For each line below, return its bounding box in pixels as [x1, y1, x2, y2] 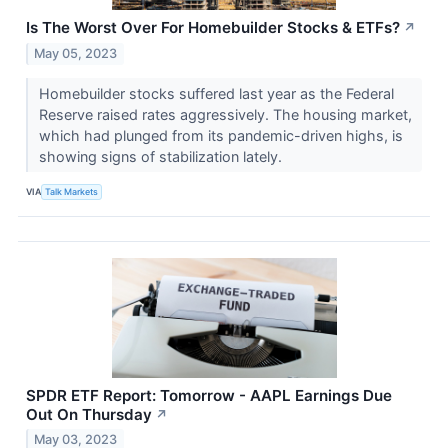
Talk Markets [45, 186, 99, 198]
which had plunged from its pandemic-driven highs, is [38, 126, 403, 144]
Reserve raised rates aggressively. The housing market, [38, 105, 412, 123]
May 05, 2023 [34, 45, 118, 61]
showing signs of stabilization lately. [38, 147, 286, 165]
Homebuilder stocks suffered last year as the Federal [38, 84, 394, 102]
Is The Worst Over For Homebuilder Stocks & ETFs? [26, 17, 400, 37]
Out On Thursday [26, 404, 152, 424]
